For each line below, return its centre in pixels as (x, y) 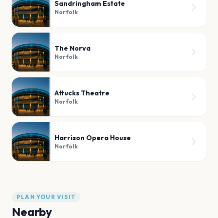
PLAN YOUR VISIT (46, 197)
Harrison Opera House (93, 138)
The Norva (73, 48)
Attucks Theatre (82, 93)
